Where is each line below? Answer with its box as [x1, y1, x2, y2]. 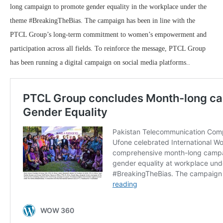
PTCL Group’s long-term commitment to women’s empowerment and [10, 31, 207, 39]
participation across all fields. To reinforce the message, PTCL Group [10, 45, 206, 53]
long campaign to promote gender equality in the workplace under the [10, 3, 207, 11]
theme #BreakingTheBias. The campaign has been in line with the [10, 17, 195, 25]
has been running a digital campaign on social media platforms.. [10, 59, 190, 67]
